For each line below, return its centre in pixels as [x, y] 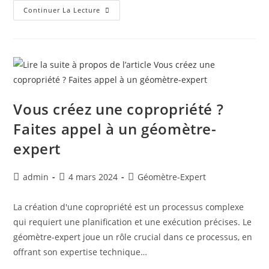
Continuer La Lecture [62, 10]
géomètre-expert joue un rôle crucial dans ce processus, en [133, 237]
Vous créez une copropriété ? [119, 109]
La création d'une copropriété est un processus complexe [129, 207]
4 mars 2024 [93, 177]
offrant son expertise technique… [80, 252]
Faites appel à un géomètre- [115, 129]
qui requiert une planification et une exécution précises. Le [133, 222]
